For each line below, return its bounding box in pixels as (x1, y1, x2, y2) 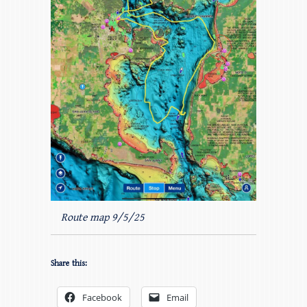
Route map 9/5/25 (61, 210, 145, 224)
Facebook (82, 291, 122, 304)
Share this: (51, 258, 87, 268)
